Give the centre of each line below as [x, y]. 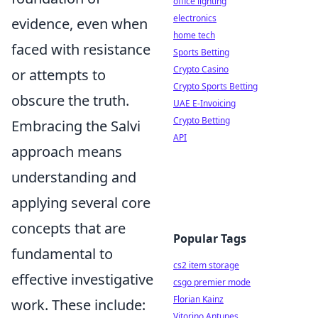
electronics [195, 18]
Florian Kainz [198, 299]
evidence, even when [79, 24]
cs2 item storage [206, 265]
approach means [67, 152]
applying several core [81, 203]
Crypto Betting [202, 120]
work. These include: [78, 305]
